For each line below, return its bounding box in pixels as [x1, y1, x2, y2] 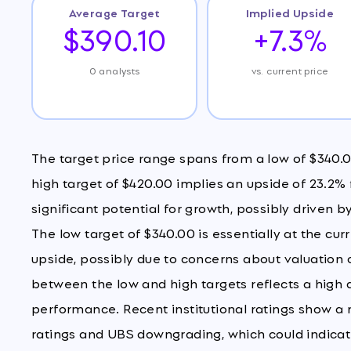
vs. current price [251, 62, 329, 78]
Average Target [68, 3, 161, 20]
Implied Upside [245, 3, 335, 20]
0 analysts [89, 62, 140, 78]
